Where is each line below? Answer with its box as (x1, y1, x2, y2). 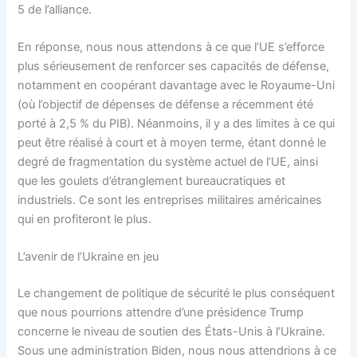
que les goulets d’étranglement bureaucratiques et (18, 174, 286, 189)
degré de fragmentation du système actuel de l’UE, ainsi (18, 155, 319, 170)
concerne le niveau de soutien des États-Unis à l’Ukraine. (18, 324, 326, 339)
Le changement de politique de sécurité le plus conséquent (18, 286, 335, 301)
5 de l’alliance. (18, 2, 92, 17)
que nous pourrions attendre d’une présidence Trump (18, 305, 304, 320)
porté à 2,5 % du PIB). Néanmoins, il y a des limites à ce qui (18, 116, 335, 131)
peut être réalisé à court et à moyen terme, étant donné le (18, 135, 327, 151)
